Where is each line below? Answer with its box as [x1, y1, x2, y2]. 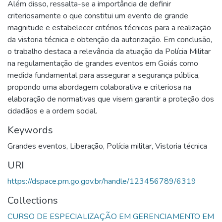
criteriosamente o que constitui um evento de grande [7, 10, 188, 21]
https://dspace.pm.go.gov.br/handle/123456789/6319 [7, 175, 196, 187]
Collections [7, 193, 58, 207]
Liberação [70, 140, 103, 152]
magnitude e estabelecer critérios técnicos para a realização [7, 22, 211, 33]
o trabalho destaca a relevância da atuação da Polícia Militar [7, 46, 211, 57]
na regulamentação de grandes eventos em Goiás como [7, 57, 198, 69]
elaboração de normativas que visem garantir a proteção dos [7, 93, 214, 105]
